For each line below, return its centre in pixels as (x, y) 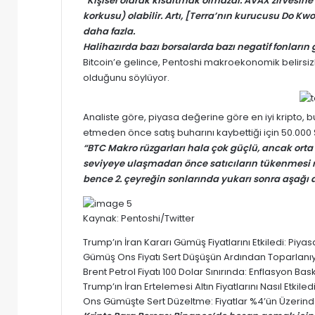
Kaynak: (102, 218)
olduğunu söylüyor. (126, 77)
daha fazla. (109, 31)
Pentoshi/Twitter (158, 218)
